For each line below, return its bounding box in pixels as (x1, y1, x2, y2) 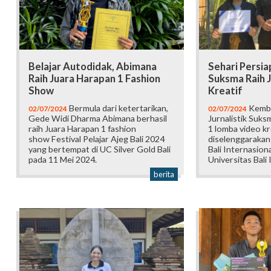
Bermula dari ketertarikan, (67, 102, 168, 113)
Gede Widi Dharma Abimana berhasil (28, 113, 167, 123)
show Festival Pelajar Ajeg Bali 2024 (28, 133, 165, 144)
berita (153, 169, 174, 179)
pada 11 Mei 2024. (28, 154, 97, 165)
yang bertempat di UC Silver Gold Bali (28, 143, 171, 154)
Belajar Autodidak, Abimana (28, 60, 157, 73)
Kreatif (207, 84, 243, 97)
